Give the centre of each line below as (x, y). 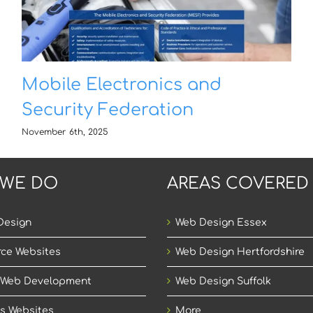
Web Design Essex (221, 222)
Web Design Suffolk (223, 281)
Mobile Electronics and (121, 85)
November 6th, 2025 (65, 132)
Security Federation (107, 110)
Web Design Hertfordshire (240, 252)
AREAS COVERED (238, 183)
